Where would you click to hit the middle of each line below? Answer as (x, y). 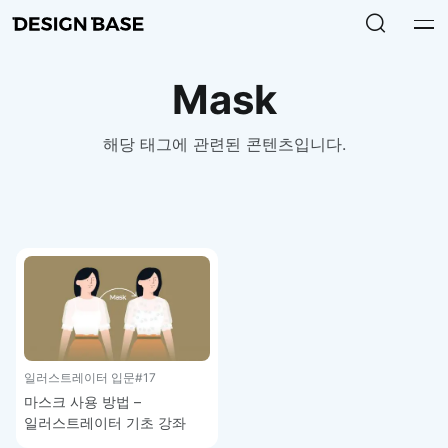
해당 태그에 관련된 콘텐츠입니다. (224, 144)
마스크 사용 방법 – (82, 401)
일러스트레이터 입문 (79, 377)
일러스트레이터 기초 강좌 (105, 422)
